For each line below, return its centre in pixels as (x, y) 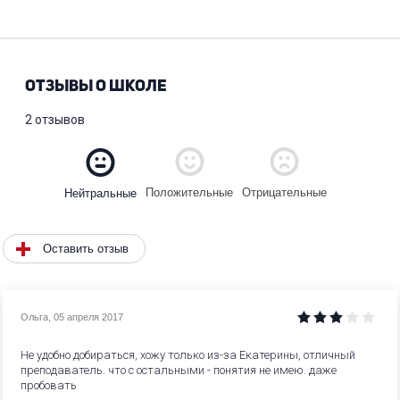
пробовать (48, 386)
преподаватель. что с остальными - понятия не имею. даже (178, 371)
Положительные (189, 193)
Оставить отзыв (85, 249)
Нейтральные (100, 193)
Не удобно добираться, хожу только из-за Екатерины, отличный (187, 355)
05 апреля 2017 (88, 317)
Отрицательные (284, 193)
